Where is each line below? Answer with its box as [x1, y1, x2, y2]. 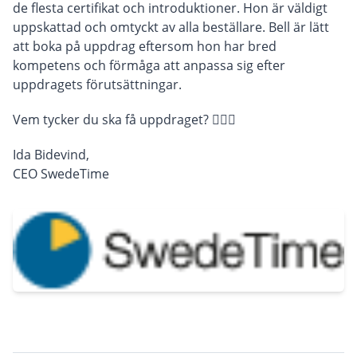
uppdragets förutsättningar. [13, 76, 182, 94]
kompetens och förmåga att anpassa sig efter [13, 57, 285, 75]
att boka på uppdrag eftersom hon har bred [13, 37, 277, 56]
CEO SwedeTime [13, 165, 109, 183]
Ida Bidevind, [13, 146, 89, 164]
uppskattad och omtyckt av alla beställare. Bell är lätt [13, 18, 329, 37]
